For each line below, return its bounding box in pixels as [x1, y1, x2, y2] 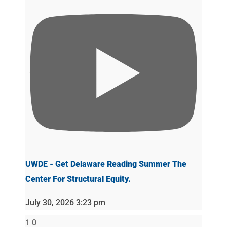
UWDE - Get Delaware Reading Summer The [25, 159, 186, 169]
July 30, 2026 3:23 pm [25, 198, 105, 207]
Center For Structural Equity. [25, 174, 131, 184]
